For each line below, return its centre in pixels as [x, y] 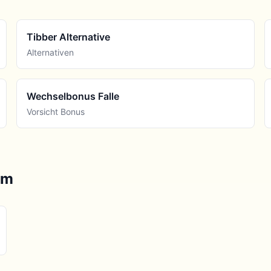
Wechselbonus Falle [73, 96]
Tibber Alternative [68, 37]
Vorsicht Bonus [55, 112]
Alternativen [50, 52]
